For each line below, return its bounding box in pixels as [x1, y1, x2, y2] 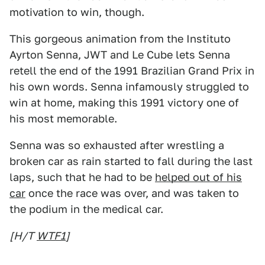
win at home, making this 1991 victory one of [9, 96, 239, 109]
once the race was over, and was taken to [25, 187, 239, 199]
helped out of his [155, 171, 242, 183]
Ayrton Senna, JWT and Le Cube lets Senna [9, 49, 230, 61]
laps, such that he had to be [9, 171, 155, 183]
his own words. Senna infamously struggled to [9, 80, 249, 93]
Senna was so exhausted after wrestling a [9, 139, 224, 151]
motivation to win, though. [9, 6, 144, 18]
